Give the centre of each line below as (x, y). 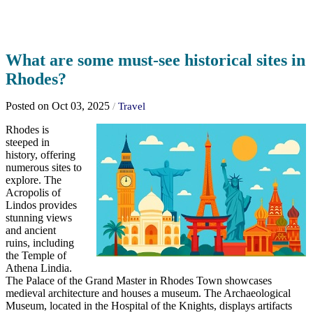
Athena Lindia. (39, 268)
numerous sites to (44, 168)
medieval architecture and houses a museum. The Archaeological (148, 293)
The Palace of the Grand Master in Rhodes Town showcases (139, 281)
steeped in (28, 143)
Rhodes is (27, 130)
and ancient (31, 231)
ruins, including (40, 243)
